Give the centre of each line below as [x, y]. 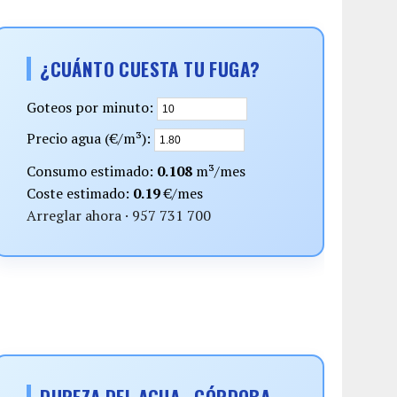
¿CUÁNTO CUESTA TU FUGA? [150, 69]
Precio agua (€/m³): [91, 139]
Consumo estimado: [92, 171]
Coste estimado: [80, 194]
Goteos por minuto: [92, 108]
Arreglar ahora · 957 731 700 [119, 216]
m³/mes [219, 171]
